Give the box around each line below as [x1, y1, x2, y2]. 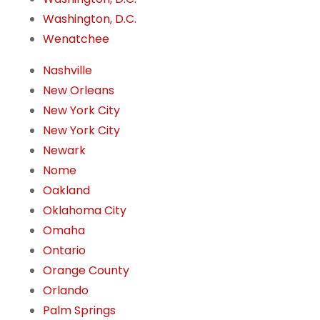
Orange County [43, 262, 129, 279]
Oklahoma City [43, 202, 126, 219]
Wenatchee [43, 31, 109, 48]
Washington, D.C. [43, 11, 136, 28]
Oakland [43, 182, 90, 199]
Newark [43, 142, 86, 159]
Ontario [43, 242, 86, 259]
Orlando [43, 282, 89, 299]
